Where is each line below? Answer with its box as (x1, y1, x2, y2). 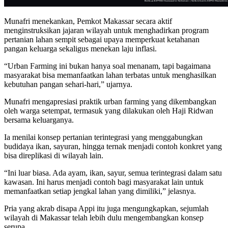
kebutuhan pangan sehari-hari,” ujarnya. (4, 80, 132, 89)
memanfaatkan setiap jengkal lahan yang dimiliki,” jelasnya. (4, 187, 196, 196)
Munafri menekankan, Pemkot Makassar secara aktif (4, 17, 172, 26)
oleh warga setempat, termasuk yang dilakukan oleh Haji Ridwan (4, 106, 213, 116)
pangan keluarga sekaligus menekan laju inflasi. (4, 44, 157, 53)
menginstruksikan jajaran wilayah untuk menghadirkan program (4, 26, 209, 35)
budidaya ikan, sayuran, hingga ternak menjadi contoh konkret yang (4, 142, 222, 151)
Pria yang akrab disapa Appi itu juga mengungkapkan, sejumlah (4, 204, 209, 213)
